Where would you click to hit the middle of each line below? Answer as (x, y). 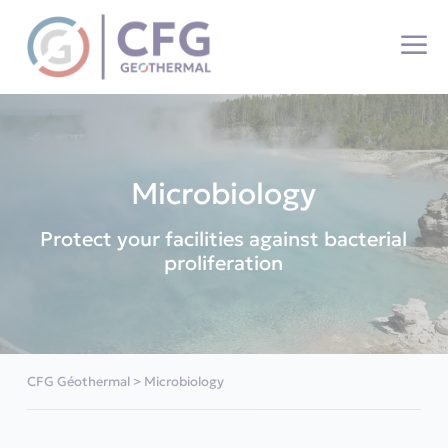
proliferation (224, 263)
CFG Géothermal (78, 381)
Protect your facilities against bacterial (224, 239)
